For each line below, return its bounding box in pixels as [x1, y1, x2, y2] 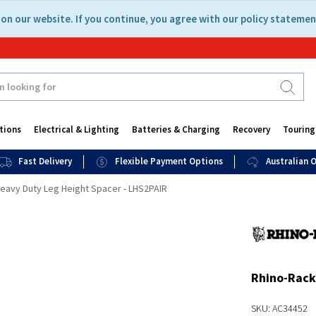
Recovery [232, 123, 270, 135]
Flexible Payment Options [115, 155, 224, 167]
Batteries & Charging [131, 123, 220, 135]
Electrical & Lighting [33, 123, 119, 135]
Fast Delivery [18, 155, 72, 167]
